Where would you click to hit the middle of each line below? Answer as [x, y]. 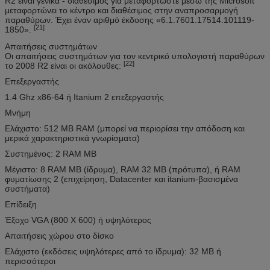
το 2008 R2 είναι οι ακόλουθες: [64, 65]
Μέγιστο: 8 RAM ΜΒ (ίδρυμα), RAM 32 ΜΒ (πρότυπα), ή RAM [123, 169]
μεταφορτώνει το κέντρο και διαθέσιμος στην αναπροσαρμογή [121, 10]
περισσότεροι [30, 261]
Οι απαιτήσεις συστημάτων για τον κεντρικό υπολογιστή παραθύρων [135, 56]
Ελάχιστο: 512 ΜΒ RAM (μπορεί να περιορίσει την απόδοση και [125, 128]
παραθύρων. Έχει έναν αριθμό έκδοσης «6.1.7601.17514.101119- [130, 20]
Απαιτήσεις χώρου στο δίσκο [59, 235]
